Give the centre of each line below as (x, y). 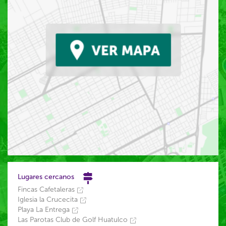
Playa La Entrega (45, 210)
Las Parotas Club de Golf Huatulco (74, 220)
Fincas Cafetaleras (47, 189)
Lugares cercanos (46, 177)
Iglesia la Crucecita (49, 200)
